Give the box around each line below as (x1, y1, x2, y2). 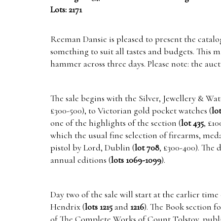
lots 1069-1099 (111, 154, 161, 166)
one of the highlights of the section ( (50, 117, 181, 129)
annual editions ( (50, 154, 111, 166)
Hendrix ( (50, 201, 85, 213)
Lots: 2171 (50, 4, 82, 15)
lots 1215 (85, 201, 112, 213)
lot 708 (135, 142, 159, 153)
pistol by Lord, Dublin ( (50, 142, 135, 153)
